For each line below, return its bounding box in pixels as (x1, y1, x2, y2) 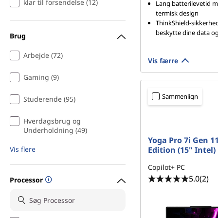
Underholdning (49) (23, 126, 87, 135)
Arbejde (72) (23, 51, 63, 60)
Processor (10, 175, 43, 184)
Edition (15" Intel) (148, 145, 216, 155)
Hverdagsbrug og (23, 116, 81, 126)
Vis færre (148, 56, 178, 65)
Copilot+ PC (148, 163, 185, 172)
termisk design (156, 9, 199, 18)
